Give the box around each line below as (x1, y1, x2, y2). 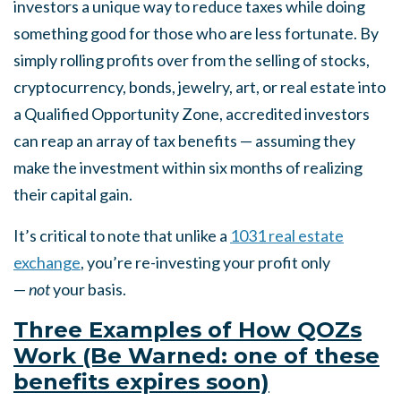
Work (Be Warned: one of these (13, 342, 380, 369)
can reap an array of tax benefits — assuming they (13, 131, 355, 150)
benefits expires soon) (13, 368, 269, 395)
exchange (13, 252, 81, 272)
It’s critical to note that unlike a (13, 226, 227, 245)
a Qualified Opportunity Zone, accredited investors (13, 104, 370, 124)
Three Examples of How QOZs (13, 316, 362, 343)
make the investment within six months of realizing (13, 158, 363, 177)
